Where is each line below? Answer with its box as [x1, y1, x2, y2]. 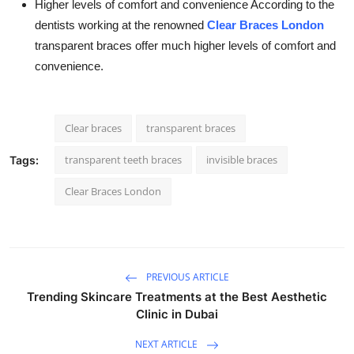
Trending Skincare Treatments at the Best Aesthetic [27, 288, 327, 304]
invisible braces [206, 152, 277, 167]
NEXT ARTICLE [135, 337, 200, 351]
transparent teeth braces [65, 152, 182, 167]
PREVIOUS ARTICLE [144, 269, 229, 284]
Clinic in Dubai [136, 306, 218, 322]
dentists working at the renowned [35, 17, 207, 32]
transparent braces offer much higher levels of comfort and [35, 38, 336, 52]
